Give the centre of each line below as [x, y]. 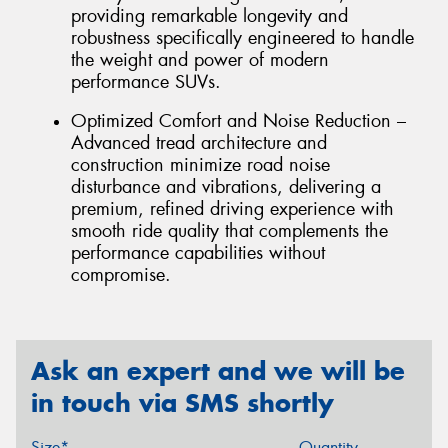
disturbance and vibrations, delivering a [226, 187]
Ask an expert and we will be [218, 370]
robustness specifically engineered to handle [242, 37]
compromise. [121, 275]
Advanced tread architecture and [199, 143]
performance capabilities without [198, 253]
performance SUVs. [146, 81]
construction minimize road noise [200, 165]
